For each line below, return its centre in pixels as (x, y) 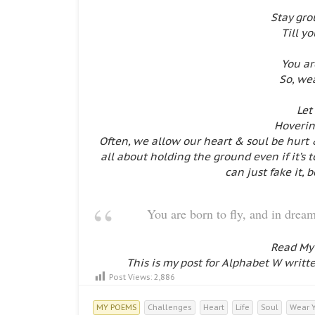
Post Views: (130, 277)
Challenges (170, 307)
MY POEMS (116, 307)
